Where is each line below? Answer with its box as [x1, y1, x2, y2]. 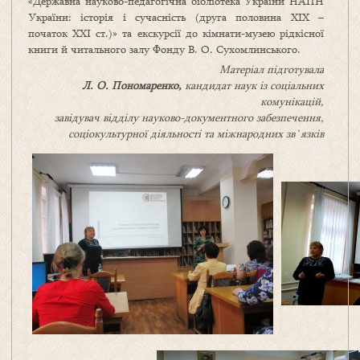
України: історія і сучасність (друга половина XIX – [28, 10, 324, 25]
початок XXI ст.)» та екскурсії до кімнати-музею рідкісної [28, 26, 324, 41]
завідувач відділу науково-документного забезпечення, [55, 110, 324, 125]
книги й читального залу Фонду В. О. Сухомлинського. [28, 42, 301, 57]
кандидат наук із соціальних [182, 78, 324, 93]
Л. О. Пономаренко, [82, 78, 182, 93]
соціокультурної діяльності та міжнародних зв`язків [68, 126, 324, 141]
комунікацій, [260, 94, 324, 109]
